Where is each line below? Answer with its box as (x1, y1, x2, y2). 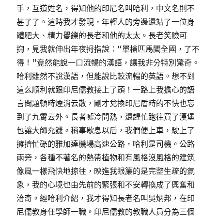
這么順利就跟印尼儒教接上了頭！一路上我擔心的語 (16, 85, 195, 95)
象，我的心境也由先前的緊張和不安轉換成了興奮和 (16, 180, 195, 190)
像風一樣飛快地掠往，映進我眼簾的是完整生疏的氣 (16, 166, 195, 176)
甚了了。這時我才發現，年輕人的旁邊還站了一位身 (16, 17, 195, 27)
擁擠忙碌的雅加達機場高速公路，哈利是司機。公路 (16, 139, 195, 149)
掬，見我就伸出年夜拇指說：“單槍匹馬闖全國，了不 (16, 44, 200, 54)
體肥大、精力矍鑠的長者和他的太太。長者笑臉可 (16, 31, 187, 41)
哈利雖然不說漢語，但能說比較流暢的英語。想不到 (16, 71, 195, 81)
